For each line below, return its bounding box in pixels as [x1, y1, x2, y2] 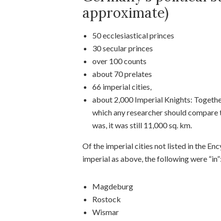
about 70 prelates [92, 69, 152, 78]
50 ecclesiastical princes [92, 30, 174, 40]
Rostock [92, 194, 121, 204]
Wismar [92, 207, 119, 217]
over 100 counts [92, 56, 147, 66]
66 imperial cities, [92, 81, 151, 91]
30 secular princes [92, 43, 153, 53]
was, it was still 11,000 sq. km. [92, 120, 192, 130]
